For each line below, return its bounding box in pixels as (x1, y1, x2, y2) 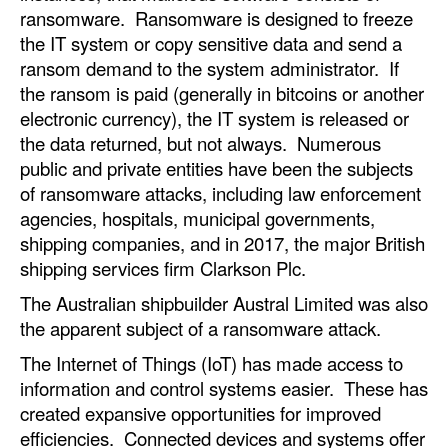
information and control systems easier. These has (20, 374, 428, 401)
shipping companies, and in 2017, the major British (20, 229, 425, 256)
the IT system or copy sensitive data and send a (20, 29, 402, 56)
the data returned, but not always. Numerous (20, 129, 381, 156)
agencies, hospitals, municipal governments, (20, 204, 375, 231)
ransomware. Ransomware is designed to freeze (20, 4, 413, 31)
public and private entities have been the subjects (20, 154, 413, 181)
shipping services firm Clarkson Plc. (20, 254, 311, 281)
